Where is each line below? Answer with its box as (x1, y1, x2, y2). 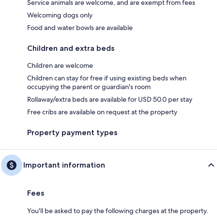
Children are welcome (27, 61, 93, 70)
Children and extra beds (27, 43, 114, 53)
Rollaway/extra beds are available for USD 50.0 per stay (27, 94, 192, 104)
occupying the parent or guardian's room (27, 82, 151, 91)
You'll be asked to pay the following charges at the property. (27, 206, 208, 215)
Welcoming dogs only (27, 10, 93, 19)
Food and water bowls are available (27, 23, 133, 32)
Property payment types (27, 127, 117, 137)
